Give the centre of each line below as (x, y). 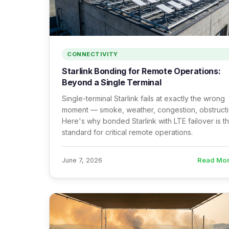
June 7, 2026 (82, 160)
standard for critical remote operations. (127, 132)
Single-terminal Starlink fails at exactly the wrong (143, 98)
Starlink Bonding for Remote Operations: (141, 71)
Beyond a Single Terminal (112, 82)
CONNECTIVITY (93, 54)
